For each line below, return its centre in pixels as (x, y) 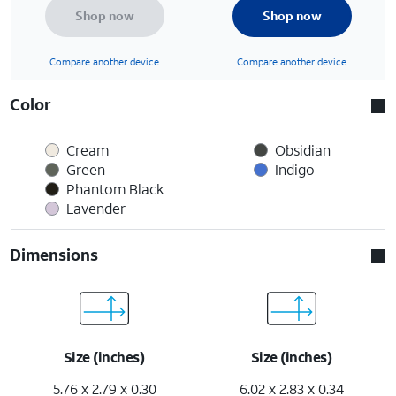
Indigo (294, 169)
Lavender (95, 208)
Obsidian (302, 149)
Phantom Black (115, 188)
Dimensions (54, 254)
